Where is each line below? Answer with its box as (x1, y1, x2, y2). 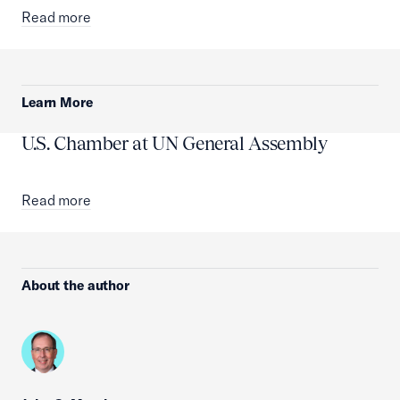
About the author (21, 277, 129, 294)
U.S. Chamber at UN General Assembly (21, 132, 328, 154)
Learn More (21, 94, 93, 111)
